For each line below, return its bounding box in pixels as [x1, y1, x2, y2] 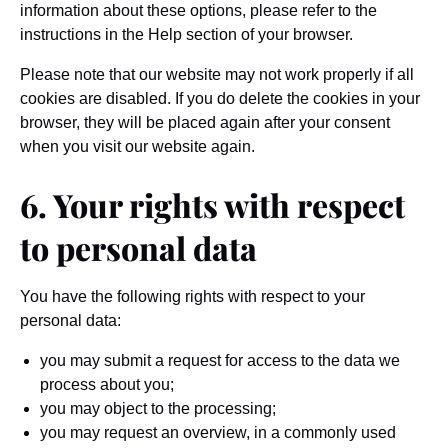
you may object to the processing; [40, 400, 276, 417]
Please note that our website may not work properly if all [20, 66, 414, 83]
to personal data [20, 226, 257, 269]
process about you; [40, 376, 174, 393]
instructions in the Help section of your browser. [20, 26, 353, 43]
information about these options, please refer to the [20, 2, 377, 19]
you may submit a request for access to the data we [40, 352, 400, 369]
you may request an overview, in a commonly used [40, 424, 396, 441]
